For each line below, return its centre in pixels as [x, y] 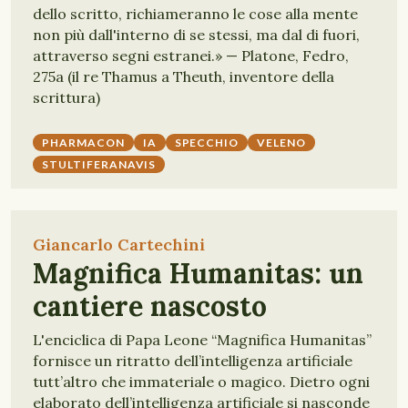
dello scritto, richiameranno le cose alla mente [195, 14]
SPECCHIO [207, 143]
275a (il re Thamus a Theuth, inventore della [184, 76]
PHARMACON [83, 143]
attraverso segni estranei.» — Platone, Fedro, [191, 56]
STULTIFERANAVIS [99, 164]
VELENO [282, 143]
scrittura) [66, 97]
